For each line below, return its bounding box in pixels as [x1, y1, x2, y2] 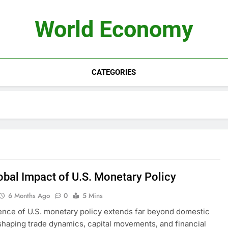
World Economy [35, 16, 193, 43]
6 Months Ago [8, 191, 50, 201]
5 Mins [82, 191, 103, 201]
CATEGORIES [92, 68, 136, 77]
